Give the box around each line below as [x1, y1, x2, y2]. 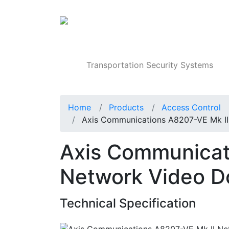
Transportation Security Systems [86, 60, 214, 71]
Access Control [162, 102, 221, 113]
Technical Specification [60, 196, 196, 211]
